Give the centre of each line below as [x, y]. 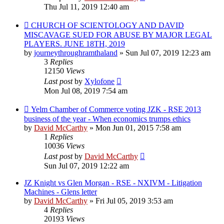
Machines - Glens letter [60, 191]
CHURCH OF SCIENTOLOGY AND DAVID [107, 25]
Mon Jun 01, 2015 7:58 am [138, 127]
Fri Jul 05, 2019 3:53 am [134, 200]
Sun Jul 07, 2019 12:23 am [168, 52]
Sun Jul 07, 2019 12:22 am [86, 165]
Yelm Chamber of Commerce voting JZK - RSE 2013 [116, 109]
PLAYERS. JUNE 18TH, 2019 [74, 43]
